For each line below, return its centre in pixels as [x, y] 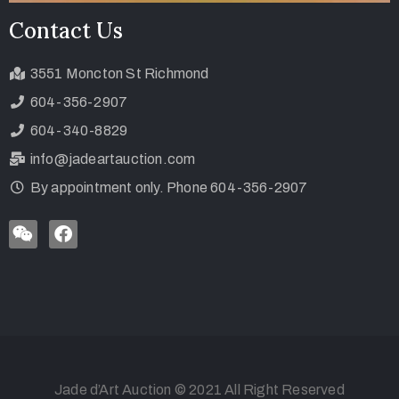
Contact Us [66, 30]
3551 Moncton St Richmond [119, 73]
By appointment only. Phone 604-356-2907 [169, 187]
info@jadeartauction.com [113, 159]
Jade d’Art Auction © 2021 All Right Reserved [199, 389]
